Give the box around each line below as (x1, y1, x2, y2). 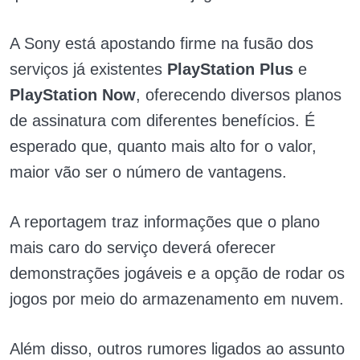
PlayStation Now (10, 86, 136, 104)
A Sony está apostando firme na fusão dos (10, 35, 313, 52)
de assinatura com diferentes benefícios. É (10, 112, 315, 129)
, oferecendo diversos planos (136, 86, 342, 104)
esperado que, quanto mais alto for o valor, (10, 137, 317, 155)
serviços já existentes (10, 60, 167, 78)
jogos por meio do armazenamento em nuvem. (10, 290, 344, 308)
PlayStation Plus (167, 60, 293, 78)
